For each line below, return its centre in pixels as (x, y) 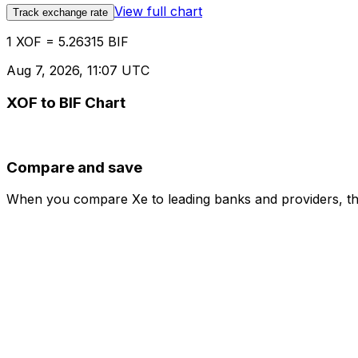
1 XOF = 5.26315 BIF (68, 42)
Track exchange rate (60, 13)
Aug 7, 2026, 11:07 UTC (78, 71)
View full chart (158, 12)
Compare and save (74, 167)
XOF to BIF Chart (66, 103)
